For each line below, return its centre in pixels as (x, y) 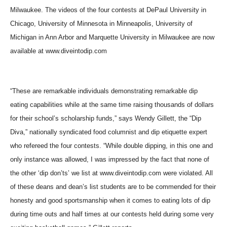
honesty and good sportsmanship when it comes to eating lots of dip (110, 200)
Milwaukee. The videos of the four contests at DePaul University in (108, 10)
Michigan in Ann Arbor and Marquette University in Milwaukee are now (112, 37)
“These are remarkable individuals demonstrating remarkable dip (104, 91)
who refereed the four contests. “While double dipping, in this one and (111, 146)
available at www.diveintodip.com (59, 51)
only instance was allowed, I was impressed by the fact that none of (110, 159)
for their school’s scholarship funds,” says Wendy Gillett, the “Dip (106, 118)
